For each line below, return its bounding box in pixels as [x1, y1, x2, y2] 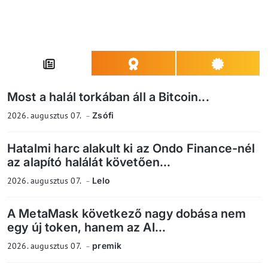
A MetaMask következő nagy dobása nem [7, 206, 246, 221]
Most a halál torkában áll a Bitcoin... [7, 90, 209, 105]
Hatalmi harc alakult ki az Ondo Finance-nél [7, 141, 255, 156]
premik [92, 240, 122, 251]
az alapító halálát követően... [7, 155, 171, 170]
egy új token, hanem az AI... [7, 220, 166, 235]
